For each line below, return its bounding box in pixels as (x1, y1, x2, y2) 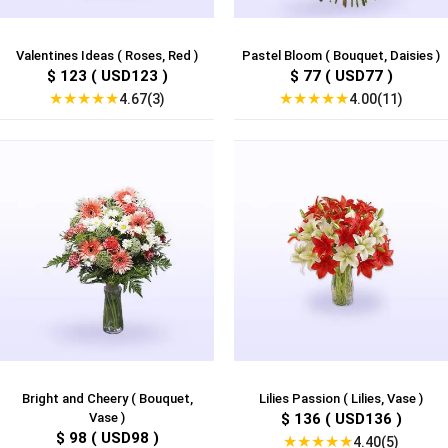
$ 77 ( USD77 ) (289, 67, 393, 86)
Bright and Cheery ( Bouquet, (21, 391, 193, 407)
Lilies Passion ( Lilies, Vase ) (259, 391, 423, 407)
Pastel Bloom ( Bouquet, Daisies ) (242, 48, 440, 64)
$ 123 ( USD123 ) (46, 67, 168, 86)
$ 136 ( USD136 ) (280, 410, 402, 429)
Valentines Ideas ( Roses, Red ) (16, 48, 198, 64)
